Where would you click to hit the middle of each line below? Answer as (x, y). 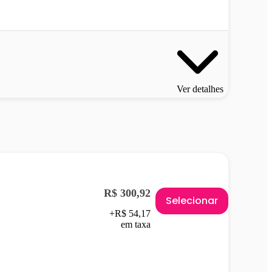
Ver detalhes (200, 89)
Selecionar (192, 200)
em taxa (136, 224)
